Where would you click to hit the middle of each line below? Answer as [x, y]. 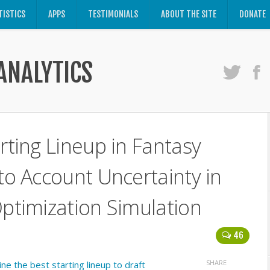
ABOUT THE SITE [189, 14]
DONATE [253, 14]
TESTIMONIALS [113, 14]
